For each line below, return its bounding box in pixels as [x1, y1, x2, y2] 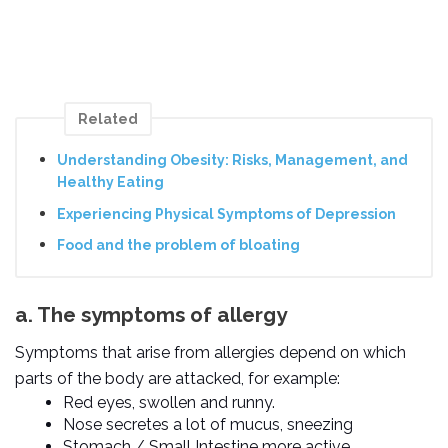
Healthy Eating [57, 174, 164, 191]
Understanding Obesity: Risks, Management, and [57, 152, 408, 169]
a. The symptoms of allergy [15, 301, 287, 327]
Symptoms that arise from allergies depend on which [15, 343, 406, 363]
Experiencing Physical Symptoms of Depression [57, 205, 396, 222]
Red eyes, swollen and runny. [63, 393, 275, 413]
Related [78, 111, 138, 128]
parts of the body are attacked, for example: [15, 369, 340, 389]
